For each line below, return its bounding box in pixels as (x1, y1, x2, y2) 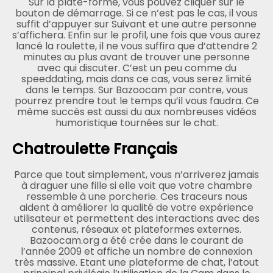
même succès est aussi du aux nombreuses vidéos (16, 104, 257, 119)
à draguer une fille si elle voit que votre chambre (21, 178, 252, 193)
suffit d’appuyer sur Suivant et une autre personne (16, 16, 257, 31)
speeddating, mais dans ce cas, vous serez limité (21, 71, 252, 86)
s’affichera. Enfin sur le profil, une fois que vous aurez (12, 27, 261, 42)
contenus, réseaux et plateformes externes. (32, 222, 241, 236)
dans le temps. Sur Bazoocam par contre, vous (25, 82, 248, 97)
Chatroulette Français (12, 138, 177, 159)
